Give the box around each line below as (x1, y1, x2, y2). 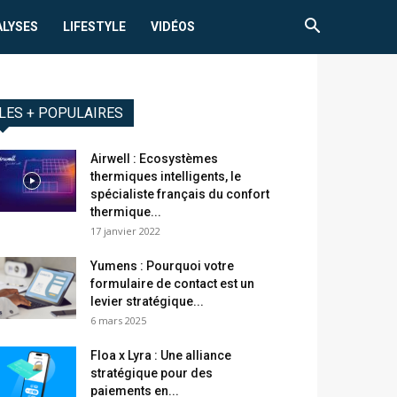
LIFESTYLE (63, 19, 127, 34)
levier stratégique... (90, 294, 204, 309)
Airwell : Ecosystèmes (90, 152, 218, 167)
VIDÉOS (151, 19, 196, 34)
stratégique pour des (90, 366, 213, 381)
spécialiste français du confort (90, 187, 269, 202)
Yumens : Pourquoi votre (90, 259, 234, 274)
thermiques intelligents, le (90, 169, 241, 184)
